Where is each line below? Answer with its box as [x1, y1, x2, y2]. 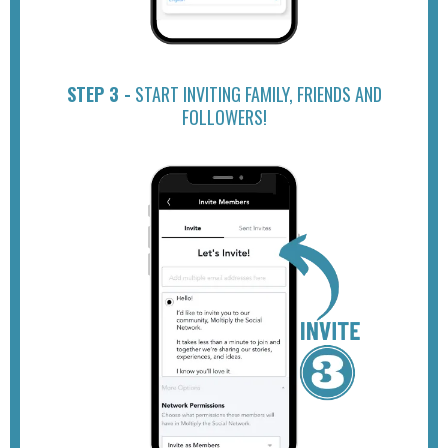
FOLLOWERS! [181, 104, 267, 130]
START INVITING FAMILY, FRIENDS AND [130, 81, 382, 107]
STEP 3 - [66, 81, 131, 107]
